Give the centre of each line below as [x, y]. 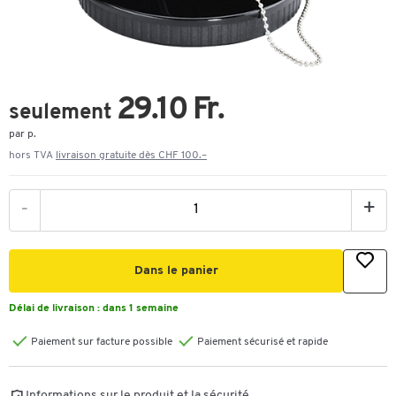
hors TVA [32, 156]
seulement [63, 113]
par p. [23, 134]
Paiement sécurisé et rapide [263, 342]
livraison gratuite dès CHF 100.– [131, 156]
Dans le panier [176, 271]
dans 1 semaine [141, 308]
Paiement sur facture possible [102, 342]
